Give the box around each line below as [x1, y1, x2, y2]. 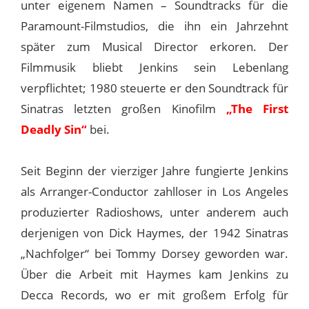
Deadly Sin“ [21, 121, 87, 137]
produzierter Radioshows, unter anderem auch [21, 203, 288, 220]
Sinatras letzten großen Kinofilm [21, 100, 226, 117]
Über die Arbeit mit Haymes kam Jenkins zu [21, 266, 288, 282]
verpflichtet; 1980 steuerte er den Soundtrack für [21, 79, 288, 96]
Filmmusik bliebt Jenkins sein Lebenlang [21, 59, 288, 75]
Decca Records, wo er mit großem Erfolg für [21, 286, 288, 303]
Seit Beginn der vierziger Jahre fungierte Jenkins [21, 162, 288, 179]
